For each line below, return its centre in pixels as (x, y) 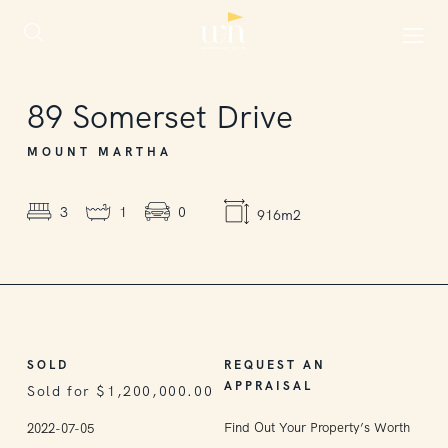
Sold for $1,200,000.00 (120, 391)
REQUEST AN (275, 365)
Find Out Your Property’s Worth (316, 427)
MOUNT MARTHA (99, 152)
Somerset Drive (182, 117)
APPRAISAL (268, 386)
